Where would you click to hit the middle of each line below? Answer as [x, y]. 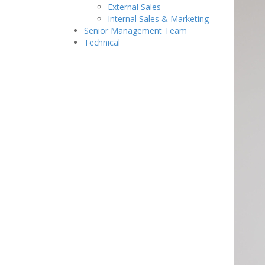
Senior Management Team [135, 31]
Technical [102, 43]
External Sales [134, 7]
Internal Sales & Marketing [158, 19]
